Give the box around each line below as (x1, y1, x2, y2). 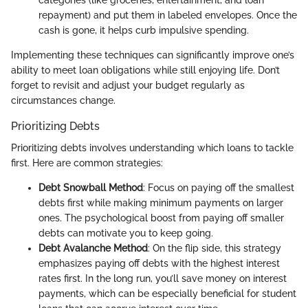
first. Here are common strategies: (11, 157, 163, 168)
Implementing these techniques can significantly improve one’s (11, 49, 294, 60)
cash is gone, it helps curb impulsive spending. (38, 24, 249, 36)
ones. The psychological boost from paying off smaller (38, 212, 284, 223)
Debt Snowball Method (38, 182, 143, 193)
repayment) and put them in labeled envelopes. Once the (38, 9, 297, 21)
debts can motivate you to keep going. (38, 228, 213, 239)
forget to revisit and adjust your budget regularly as (11, 79, 245, 91)
